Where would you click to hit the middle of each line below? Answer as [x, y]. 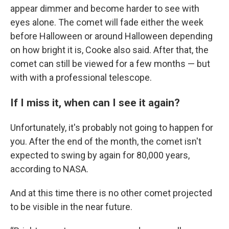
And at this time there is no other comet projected [111, 193]
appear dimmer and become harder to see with [105, 8]
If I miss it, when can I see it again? [95, 102]
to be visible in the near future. [71, 207]
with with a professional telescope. [81, 77]
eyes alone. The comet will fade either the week [107, 22]
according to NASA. [49, 169]
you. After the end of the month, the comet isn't [106, 141]
